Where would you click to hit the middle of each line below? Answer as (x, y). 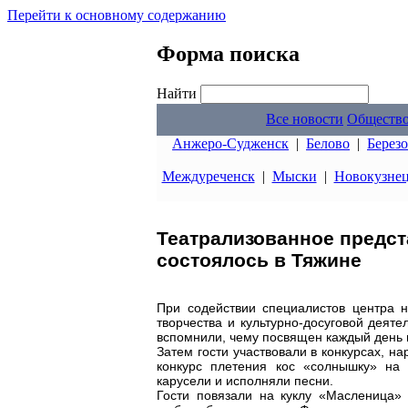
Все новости (305, 119)
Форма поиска (228, 53)
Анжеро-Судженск (230, 143)
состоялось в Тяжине (259, 260)
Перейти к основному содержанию (117, 15)
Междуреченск (208, 176)
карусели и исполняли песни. (245, 380)
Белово (328, 143)
